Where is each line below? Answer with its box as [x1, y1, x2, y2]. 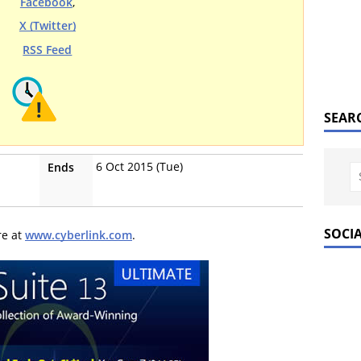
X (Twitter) [19, 18, 76, 33]
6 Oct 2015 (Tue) [96, 158, 183, 174]
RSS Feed [23, 41, 73, 57]
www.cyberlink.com [25, 226, 132, 243]
